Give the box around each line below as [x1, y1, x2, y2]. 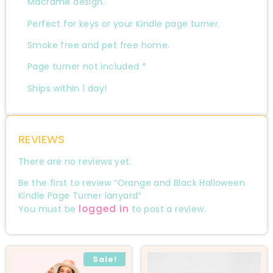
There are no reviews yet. [18, 155, 132, 168]
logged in [78, 202, 129, 216]
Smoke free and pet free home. [27, 38, 170, 51]
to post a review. [129, 203, 207, 216]
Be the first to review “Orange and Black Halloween [18, 177, 245, 190]
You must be [18, 203, 79, 216]
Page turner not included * [27, 60, 147, 73]
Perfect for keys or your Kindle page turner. [27, 17, 221, 30]
